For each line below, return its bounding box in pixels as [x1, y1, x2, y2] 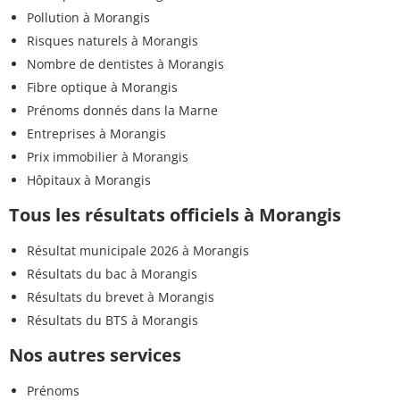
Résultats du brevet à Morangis [27, 287, 214, 305]
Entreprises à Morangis [27, 124, 166, 142]
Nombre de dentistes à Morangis [27, 54, 224, 72]
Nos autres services [9, 342, 181, 367]
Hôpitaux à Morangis [27, 171, 151, 188]
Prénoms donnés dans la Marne [27, 101, 218, 119]
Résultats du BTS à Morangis [27, 311, 198, 329]
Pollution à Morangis [27, 8, 150, 26]
